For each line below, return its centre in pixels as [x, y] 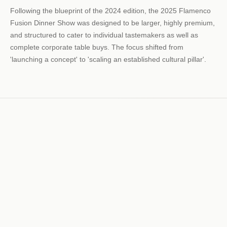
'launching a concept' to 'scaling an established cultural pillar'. [108, 59]
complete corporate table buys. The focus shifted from [97, 47]
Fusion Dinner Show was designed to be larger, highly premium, [112, 23]
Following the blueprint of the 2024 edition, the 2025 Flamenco [110, 11]
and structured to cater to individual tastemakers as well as [104, 35]
